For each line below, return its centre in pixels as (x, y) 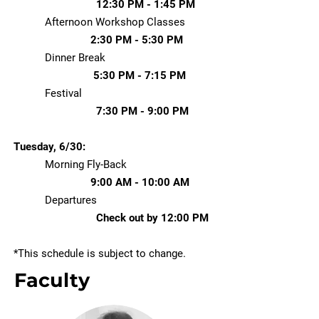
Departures (126, 200)
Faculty (52, 280)
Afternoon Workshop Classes (115, 22)
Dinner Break (75, 57)
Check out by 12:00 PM (152, 218)
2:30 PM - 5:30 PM (98, 40)
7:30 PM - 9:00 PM (142, 111)
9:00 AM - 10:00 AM (101, 182)
